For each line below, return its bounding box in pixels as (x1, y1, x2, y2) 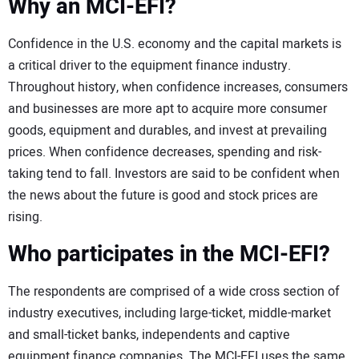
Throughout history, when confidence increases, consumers (8, 77, 348, 97)
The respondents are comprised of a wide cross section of (8, 282, 340, 302)
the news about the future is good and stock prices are (8, 185, 318, 205)
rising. (8, 207, 42, 227)
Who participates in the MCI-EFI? (8, 238, 330, 272)
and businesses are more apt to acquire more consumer (8, 99, 327, 119)
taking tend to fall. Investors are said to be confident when (8, 163, 340, 184)
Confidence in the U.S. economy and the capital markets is (8, 34, 341, 54)
